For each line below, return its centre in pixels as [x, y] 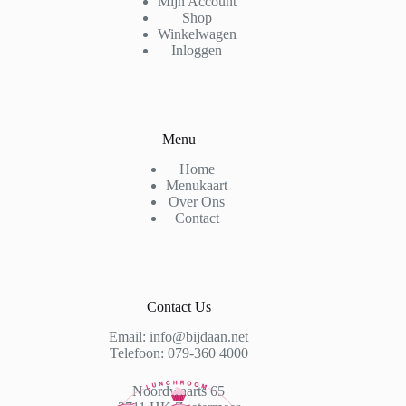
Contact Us [179, 307]
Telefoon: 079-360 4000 [179, 353]
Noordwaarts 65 [179, 391]
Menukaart [197, 186]
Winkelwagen [197, 34]
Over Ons [197, 202]
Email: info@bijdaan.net [179, 337]
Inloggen [197, 51]
